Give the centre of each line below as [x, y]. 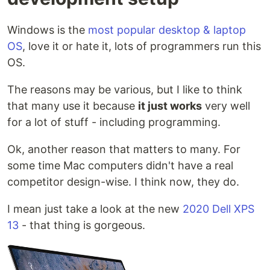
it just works [170, 106]
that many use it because [73, 106]
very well [226, 106]
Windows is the [48, 30]
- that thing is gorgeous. [82, 225]
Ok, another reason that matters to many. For [124, 149]
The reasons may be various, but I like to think [125, 90]
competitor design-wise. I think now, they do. [123, 182]
